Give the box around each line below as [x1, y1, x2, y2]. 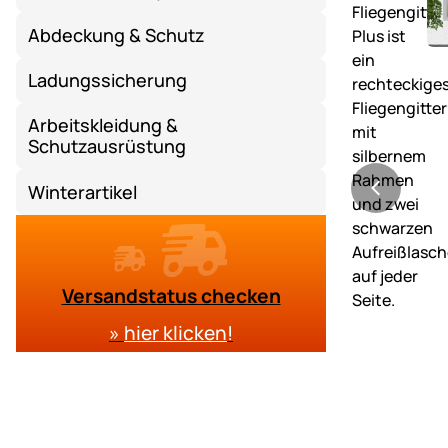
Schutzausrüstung [28, 134, 187, 159]
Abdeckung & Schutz [28, 22, 206, 47]
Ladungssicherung [28, 67, 188, 92]
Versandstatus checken [61, 282, 281, 309]
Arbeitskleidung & [28, 113, 179, 138]
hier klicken [124, 319, 227, 346]
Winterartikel [28, 179, 138, 204]
